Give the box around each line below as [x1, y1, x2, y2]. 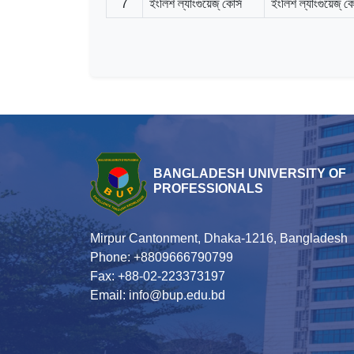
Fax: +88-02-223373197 [90, 269, 225, 284]
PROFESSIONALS [153, 182, 263, 196]
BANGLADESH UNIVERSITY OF [153, 167, 346, 181]
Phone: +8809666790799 [90, 250, 233, 265]
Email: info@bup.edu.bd [90, 288, 225, 303]
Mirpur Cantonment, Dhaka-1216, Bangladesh [90, 232, 348, 246]
